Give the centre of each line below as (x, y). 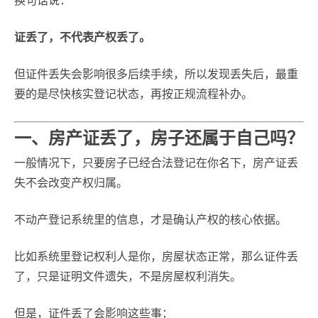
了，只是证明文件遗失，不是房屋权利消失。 (128, 276)
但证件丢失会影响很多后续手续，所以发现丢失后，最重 (156, 74)
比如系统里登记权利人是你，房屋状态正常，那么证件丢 (156, 257)
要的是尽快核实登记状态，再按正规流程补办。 (133, 94)
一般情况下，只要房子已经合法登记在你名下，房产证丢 (156, 163)
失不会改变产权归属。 (71, 183)
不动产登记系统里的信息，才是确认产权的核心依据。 (150, 220)
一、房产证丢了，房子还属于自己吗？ (159, 138)
